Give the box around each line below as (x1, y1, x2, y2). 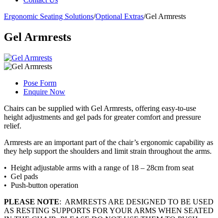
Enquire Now (23, 87, 65, 96)
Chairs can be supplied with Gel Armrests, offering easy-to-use (4, 104, 196, 112)
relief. (4, 121, 21, 130)
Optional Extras (95, 12, 144, 20)
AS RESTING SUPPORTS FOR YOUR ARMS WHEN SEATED (4, 206, 214, 215)
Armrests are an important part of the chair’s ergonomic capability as (4, 138, 213, 146)
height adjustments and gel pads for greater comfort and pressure (4, 112, 201, 121)
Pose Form (23, 78, 56, 87)
